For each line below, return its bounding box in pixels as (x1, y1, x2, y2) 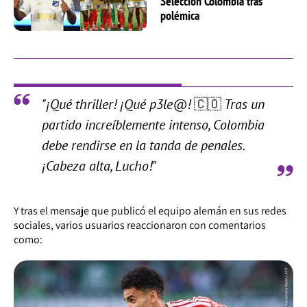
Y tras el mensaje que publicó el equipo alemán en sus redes (14, 204, 286, 219)
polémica (160, 7, 199, 23)
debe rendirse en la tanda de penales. (41, 136, 244, 155)
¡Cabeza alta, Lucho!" (41, 157, 156, 175)
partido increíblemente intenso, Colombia (41, 116, 265, 134)
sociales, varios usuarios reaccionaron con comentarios (14, 218, 266, 233)
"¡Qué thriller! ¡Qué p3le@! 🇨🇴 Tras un (41, 95, 265, 114)
